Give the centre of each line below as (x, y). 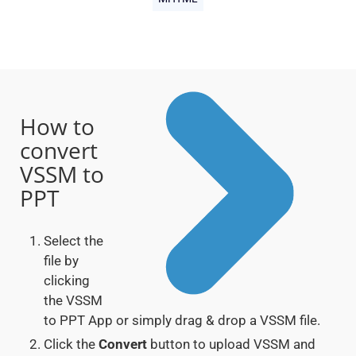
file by (61, 261)
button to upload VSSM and (231, 344)
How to (57, 127)
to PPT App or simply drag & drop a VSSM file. (182, 321)
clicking (67, 281)
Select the (74, 241)
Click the (71, 344)
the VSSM (73, 301)
